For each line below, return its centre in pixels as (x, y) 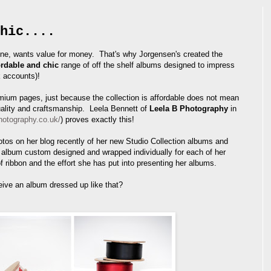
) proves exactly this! (97, 119)
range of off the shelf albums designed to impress (147, 65)
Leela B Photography (189, 108)
